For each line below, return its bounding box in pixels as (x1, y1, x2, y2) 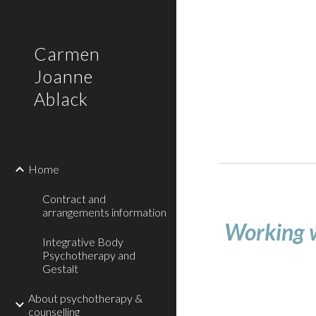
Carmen (34, 43, 100, 64)
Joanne (34, 66, 93, 87)
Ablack (34, 88, 88, 109)
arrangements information (42, 205, 166, 219)
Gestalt (42, 262, 78, 275)
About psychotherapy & (28, 291, 142, 305)
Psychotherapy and (42, 248, 135, 262)
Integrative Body (42, 235, 123, 248)
